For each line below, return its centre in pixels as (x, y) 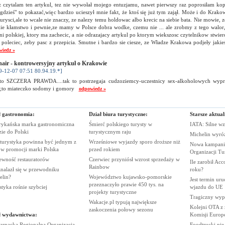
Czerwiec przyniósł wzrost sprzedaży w (134, 159)
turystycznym (105, 132)
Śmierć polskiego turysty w (120, 124)
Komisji (199, 214)
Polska (51, 149)
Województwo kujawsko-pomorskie (130, 177)
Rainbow (99, 167)
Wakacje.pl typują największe (123, 202)
